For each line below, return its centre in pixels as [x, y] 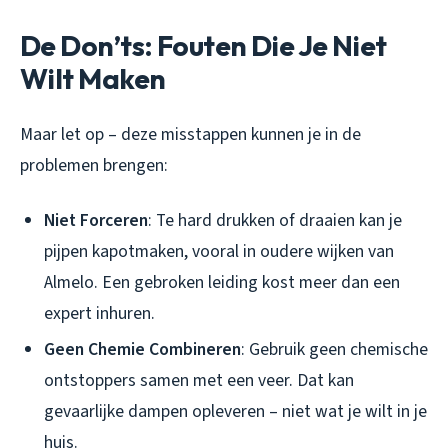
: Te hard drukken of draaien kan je [275, 220]
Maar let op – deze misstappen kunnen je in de [190, 134]
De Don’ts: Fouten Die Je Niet [203, 45]
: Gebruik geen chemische [334, 350]
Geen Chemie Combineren [142, 350]
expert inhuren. [99, 313]
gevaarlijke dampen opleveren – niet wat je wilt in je [235, 412]
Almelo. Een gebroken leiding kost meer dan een [222, 282]
